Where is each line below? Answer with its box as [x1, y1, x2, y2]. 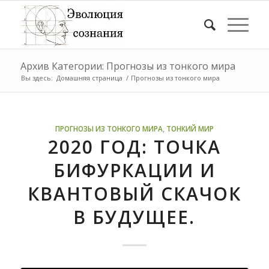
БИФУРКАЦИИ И [53, 158, 216, 183]
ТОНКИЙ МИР [166, 124, 214, 133]
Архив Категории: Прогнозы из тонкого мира [20, 59, 235, 73]
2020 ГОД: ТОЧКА [47, 134, 221, 159]
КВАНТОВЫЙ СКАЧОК [27, 181, 241, 206]
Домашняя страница [56, 73, 122, 82]
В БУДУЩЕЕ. [73, 205, 196, 229]
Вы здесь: [20, 73, 53, 82]
